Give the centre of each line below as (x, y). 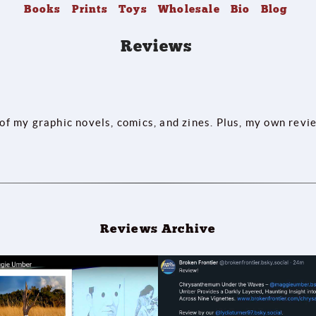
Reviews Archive (158, 228)
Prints (90, 9)
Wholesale (189, 9)
